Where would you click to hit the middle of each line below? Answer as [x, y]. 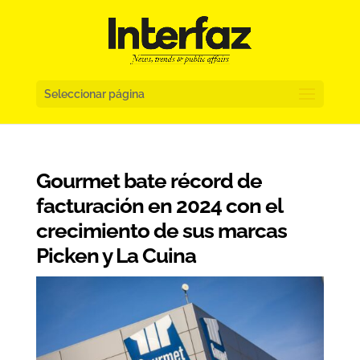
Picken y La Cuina [116, 256]
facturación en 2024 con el [159, 206]
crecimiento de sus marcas [161, 231]
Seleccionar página [94, 94]
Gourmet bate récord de [149, 181]
